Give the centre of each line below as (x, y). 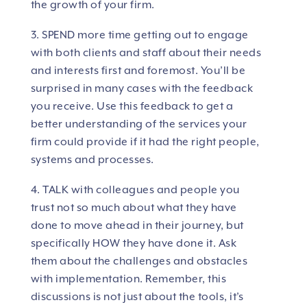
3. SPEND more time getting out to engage (139, 35)
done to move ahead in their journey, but (137, 226)
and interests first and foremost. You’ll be (138, 71)
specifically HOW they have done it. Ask (134, 244)
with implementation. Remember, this (128, 279)
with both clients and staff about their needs (146, 53)
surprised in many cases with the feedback (142, 89)
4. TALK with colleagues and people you (135, 190)
